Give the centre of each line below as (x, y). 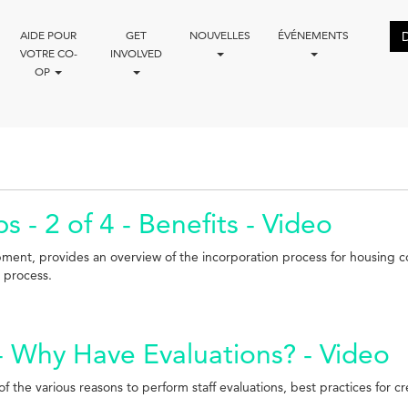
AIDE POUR (49, 35)
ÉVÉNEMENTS (313, 35)
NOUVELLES (219, 35)
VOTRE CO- (48, 53)
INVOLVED (136, 53)
